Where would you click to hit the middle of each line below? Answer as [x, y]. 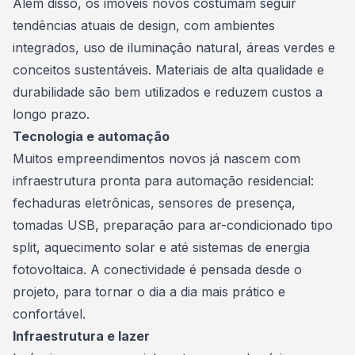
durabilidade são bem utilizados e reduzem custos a [168, 92]
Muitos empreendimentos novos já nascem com [157, 158]
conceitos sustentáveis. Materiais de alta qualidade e [168, 70]
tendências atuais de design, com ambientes [144, 25]
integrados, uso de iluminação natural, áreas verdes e [174, 48]
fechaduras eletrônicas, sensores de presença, [154, 203]
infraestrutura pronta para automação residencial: [163, 181]
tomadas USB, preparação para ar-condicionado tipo [173, 225]
